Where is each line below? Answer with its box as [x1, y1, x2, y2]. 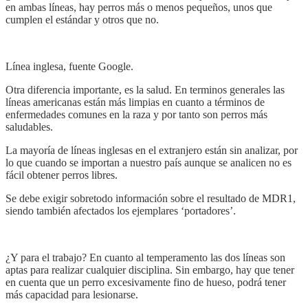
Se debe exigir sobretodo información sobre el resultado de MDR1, [5, 192, 296, 204]
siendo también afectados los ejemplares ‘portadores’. [5, 204, 236, 217]
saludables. [5, 120, 53, 133]
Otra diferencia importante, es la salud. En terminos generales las [5, 83, 285, 96]
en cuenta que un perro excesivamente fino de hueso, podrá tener [5, 276, 286, 288]
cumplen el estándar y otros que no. [5, 13, 159, 25]
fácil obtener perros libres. [5, 168, 118, 181]
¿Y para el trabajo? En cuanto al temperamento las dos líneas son [5, 251, 285, 263]
